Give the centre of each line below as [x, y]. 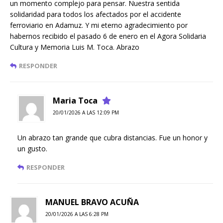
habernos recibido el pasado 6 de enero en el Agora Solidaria [108, 36]
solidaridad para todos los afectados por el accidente [96, 14]
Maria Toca [75, 101]
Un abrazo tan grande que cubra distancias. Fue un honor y [112, 138]
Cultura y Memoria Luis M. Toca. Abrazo [75, 47]
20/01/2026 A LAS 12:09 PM [86, 113]
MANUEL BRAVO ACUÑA [92, 202]
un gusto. [32, 149]
